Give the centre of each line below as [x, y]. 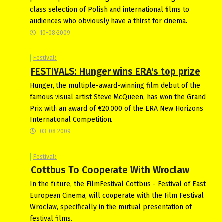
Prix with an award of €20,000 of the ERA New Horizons [116, 108]
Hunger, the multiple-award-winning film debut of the [115, 85]
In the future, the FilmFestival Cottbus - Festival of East [118, 184]
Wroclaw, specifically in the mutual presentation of [111, 207]
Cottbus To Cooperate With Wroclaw [110, 170]
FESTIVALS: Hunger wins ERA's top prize [115, 71]
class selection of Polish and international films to [110, 9]
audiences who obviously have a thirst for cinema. [109, 21]
